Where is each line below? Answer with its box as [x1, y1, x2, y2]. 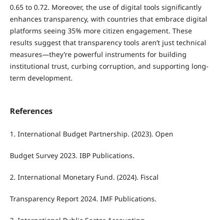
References [9, 106, 53, 117]
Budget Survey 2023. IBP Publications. [9, 151, 135, 161]
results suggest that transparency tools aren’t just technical [9, 37, 206, 47]
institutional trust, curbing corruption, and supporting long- [9, 61, 209, 71]
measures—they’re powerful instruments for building [9, 49, 187, 59]
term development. [9, 73, 73, 82]
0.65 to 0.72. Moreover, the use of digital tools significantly [9, 2, 201, 12]
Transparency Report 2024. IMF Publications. [9, 194, 157, 204]
